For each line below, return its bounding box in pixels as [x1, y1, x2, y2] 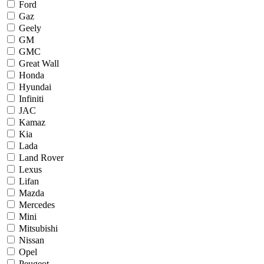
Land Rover [19, 152, 64, 163]
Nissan [19, 235, 44, 245]
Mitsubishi [19, 223, 58, 233]
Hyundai [19, 81, 51, 92]
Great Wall [19, 58, 59, 68]
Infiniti [19, 93, 44, 104]
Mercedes [19, 199, 55, 210]
